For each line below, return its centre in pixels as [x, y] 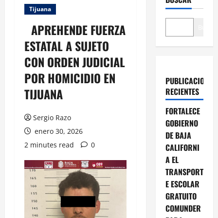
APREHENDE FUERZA [75, 29]
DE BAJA [178, 135]
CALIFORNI [182, 147]
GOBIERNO [182, 123]
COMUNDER [183, 208]
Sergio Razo [52, 117]
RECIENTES [182, 91]
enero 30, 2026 [58, 131]
